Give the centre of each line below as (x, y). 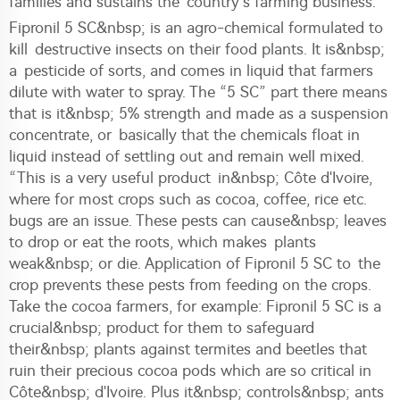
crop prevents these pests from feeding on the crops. (190, 285)
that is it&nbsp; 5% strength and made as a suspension (199, 113)
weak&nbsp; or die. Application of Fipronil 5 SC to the (195, 263)
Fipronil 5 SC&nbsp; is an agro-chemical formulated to (196, 28)
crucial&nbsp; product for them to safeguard (162, 328)
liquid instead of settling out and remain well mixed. (187, 156)
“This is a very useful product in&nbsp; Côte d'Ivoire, (191, 178)
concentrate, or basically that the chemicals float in (184, 135)
